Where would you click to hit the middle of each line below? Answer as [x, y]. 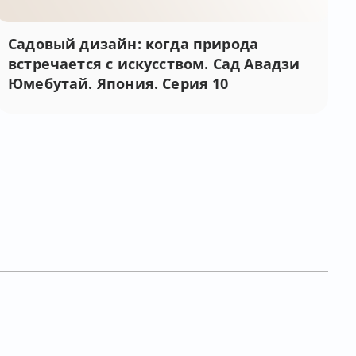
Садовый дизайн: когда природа [133, 43]
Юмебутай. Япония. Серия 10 [118, 83]
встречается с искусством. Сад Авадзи [154, 63]
